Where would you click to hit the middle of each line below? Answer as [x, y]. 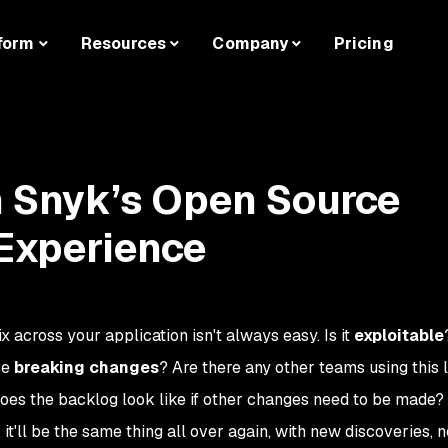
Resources [123, 44]
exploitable [398, 335]
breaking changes [86, 367]
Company [250, 44]
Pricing [364, 44]
